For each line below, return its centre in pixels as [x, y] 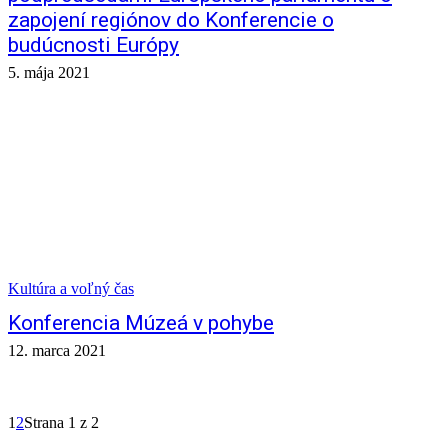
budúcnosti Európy [93, 45]
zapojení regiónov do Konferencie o [171, 20]
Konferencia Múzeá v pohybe [141, 323]
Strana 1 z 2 [61, 422]
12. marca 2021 [57, 350]
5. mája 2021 [49, 72]
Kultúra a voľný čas [71, 288]
